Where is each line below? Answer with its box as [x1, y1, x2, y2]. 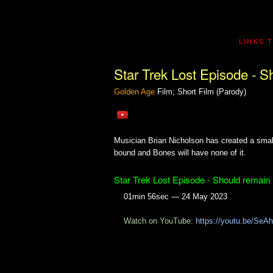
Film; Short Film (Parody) [155, 87, 246, 97]
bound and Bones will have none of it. [114, 148, 246, 158]
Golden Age [114, 87, 155, 97]
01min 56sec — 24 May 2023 [124, 192, 227, 202]
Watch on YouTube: [124, 216, 196, 226]
